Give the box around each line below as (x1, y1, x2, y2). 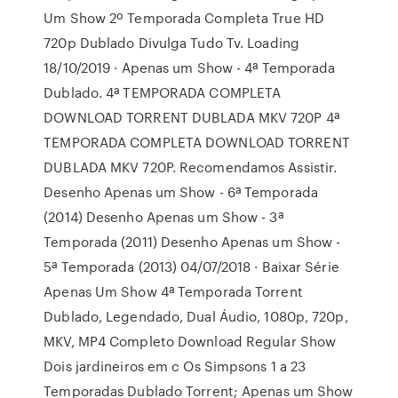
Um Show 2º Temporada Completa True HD (44, 8, 324, 28)
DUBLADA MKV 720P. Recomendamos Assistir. (44, 157, 338, 177)
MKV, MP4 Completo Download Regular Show (44, 331, 337, 351)
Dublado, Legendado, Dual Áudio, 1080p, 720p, (44, 306, 348, 326)
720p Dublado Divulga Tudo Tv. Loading (44, 33, 299, 52)
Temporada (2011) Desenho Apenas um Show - (44, 232, 341, 251)
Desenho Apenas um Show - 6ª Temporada (44, 182, 318, 202)
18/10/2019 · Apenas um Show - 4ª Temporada (44, 58, 336, 77)
